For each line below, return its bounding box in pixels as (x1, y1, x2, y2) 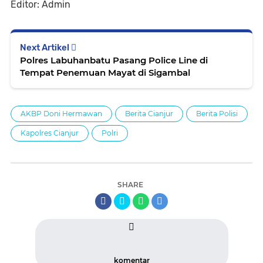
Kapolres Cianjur (21, 128, 79, 137)
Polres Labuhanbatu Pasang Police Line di (20, 54, 208, 66)
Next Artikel (20, 42, 71, 53)
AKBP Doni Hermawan (21, 109, 102, 118)
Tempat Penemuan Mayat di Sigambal (20, 66, 190, 78)
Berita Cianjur (125, 109, 173, 118)
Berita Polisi (196, 109, 238, 118)
